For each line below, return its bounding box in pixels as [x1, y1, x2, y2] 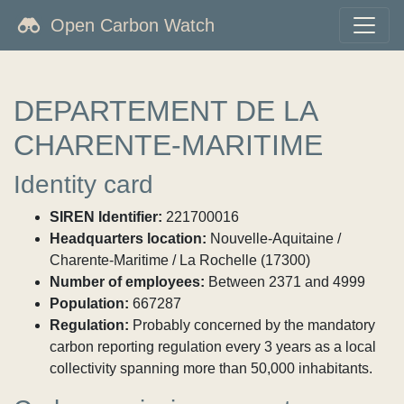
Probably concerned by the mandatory [129, 317, 375, 333]
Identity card [14, 170, 153, 198]
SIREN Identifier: [50, 209, 162, 225]
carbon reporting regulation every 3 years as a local [50, 339, 376, 354]
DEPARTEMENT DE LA [14, 95, 317, 127]
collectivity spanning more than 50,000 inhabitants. [50, 361, 372, 376]
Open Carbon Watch [50, 15, 215, 35]
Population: [50, 296, 129, 311]
